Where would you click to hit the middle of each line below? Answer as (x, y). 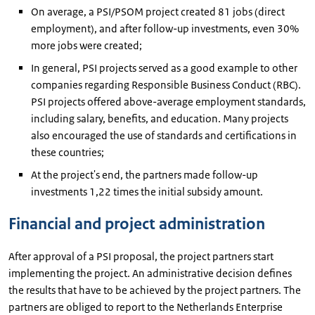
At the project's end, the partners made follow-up (144, 175)
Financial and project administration (137, 224)
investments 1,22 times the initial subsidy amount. (147, 192)
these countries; (67, 152)
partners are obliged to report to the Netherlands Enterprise (146, 307)
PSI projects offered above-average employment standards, (168, 102)
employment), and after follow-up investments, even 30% (165, 28)
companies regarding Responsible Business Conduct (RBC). (166, 85)
